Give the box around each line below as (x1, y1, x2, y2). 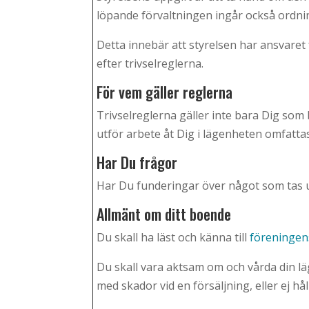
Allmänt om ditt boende (97, 203, 232, 226)
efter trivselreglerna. (97, 56, 204, 72)
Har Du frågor (97, 151, 178, 174)
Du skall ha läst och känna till (97, 230, 250, 246)
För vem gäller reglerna (97, 81, 233, 103)
